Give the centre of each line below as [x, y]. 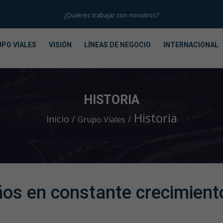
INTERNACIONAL [191, 45]
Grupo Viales [102, 119]
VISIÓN [60, 45]
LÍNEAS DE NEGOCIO [117, 45]
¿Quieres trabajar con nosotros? [111, 15]
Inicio [58, 119]
